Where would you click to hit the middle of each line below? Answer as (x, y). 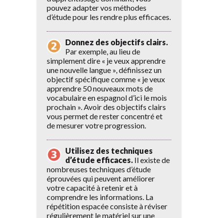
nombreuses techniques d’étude (99, 169)
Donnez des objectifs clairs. (117, 42)
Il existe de (151, 160)
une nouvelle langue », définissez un (104, 70)
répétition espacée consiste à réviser (107, 206)
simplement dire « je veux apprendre (106, 61)
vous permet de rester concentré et (105, 116)
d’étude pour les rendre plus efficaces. (109, 17)
